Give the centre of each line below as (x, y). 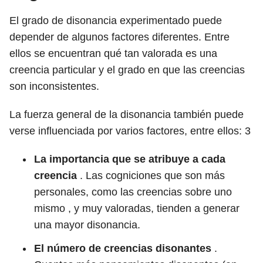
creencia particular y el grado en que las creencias (127, 70)
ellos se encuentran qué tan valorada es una (113, 53)
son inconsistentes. (54, 86)
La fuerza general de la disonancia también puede (127, 114)
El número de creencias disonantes (123, 248)
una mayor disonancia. (87, 225)
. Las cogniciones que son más (151, 176)
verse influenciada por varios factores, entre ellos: (127, 131)
